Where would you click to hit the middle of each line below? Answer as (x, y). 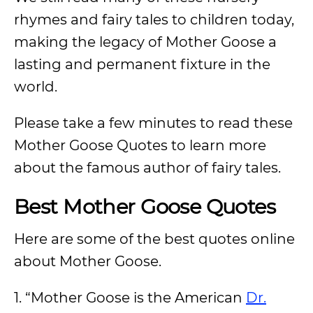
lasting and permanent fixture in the (142, 64)
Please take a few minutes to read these (153, 123)
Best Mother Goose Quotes (145, 206)
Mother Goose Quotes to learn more (140, 145)
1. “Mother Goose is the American (130, 298)
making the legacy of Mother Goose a (145, 42)
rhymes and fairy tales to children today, (154, 20)
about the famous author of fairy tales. (147, 168)
